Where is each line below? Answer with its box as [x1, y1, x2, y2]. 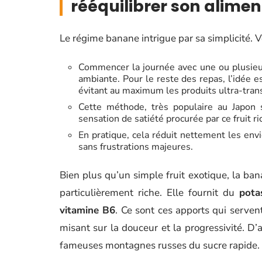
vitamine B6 [60, 204, 116, 217]
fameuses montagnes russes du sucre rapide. [60, 239, 260, 252]
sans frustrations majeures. [78, 140, 193, 153]
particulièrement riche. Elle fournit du [60, 186, 239, 199]
